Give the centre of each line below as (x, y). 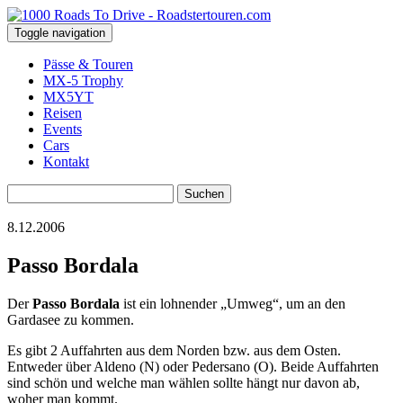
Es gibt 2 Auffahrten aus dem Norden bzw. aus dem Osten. (174, 350)
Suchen (27, 191)
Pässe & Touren (88, 64)
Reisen (63, 113)
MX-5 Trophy (83, 81)
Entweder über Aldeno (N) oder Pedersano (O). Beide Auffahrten (193, 366)
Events (63, 129)
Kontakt (66, 161)
